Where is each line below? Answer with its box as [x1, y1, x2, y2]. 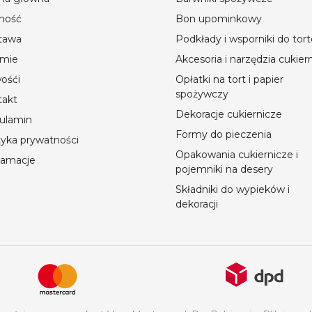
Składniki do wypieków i [175, 182, 290, 196]
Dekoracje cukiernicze [175, 107, 282, 120]
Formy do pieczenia [175, 127, 272, 141]
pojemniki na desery [175, 162, 273, 175]
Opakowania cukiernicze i [175, 148, 298, 161]
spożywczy [175, 87, 228, 100]
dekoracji [175, 197, 218, 210]
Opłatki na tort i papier [175, 72, 283, 86]
